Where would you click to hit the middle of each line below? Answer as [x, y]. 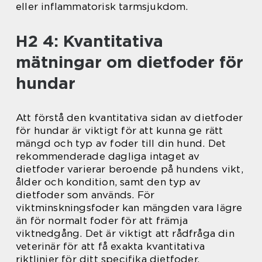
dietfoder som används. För [85, 195]
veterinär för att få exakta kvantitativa [111, 247]
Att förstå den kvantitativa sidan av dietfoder [130, 118]
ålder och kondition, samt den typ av [108, 182]
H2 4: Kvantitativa [89, 41]
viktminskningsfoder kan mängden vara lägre [129, 208]
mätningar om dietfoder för [130, 62]
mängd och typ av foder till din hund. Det [121, 144]
